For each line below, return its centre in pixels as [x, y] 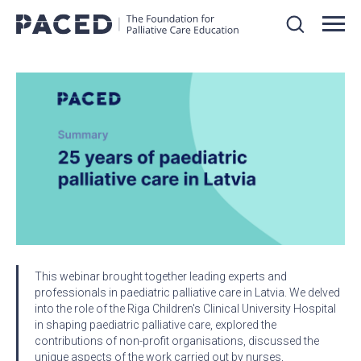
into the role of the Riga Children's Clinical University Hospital [185, 309]
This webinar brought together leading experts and [161, 277]
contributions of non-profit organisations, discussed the [177, 341]
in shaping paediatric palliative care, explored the [156, 325]
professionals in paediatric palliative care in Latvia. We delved [187, 293]
